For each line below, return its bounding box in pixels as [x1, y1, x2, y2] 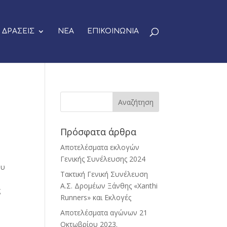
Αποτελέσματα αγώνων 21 [60, 208, 148, 217]
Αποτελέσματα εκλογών [60, 142, 140, 152]
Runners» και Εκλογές [60, 193, 132, 202]
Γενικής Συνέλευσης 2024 [60, 154, 146, 164]
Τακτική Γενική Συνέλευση [60, 169, 148, 179]
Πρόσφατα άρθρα [60, 126, 137, 138]
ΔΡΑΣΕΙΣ [2, 27, 34, 35]
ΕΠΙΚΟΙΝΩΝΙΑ [87, 27, 139, 35]
